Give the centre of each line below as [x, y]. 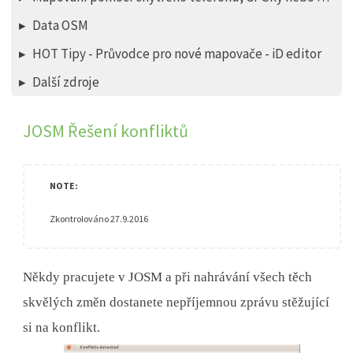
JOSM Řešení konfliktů [106, 131]
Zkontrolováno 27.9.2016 [99, 219]
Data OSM [61, 26]
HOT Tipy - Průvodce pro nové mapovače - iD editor [177, 54]
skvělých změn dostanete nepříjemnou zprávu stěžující [176, 303]
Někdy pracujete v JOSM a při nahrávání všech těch [168, 277]
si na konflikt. [62, 328]
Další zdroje [66, 82]
